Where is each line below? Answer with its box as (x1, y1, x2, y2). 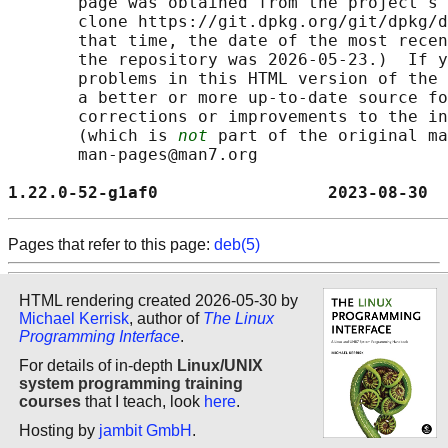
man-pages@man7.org (8, 145, 258, 165)
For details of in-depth (19, 356, 177, 374)
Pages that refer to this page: (8, 236, 214, 254)
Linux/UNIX (177, 356, 263, 374)
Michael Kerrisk (19, 309, 129, 327)
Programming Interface (19, 327, 180, 345)
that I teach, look (81, 392, 204, 410)
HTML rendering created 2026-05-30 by (19, 291, 298, 309)
